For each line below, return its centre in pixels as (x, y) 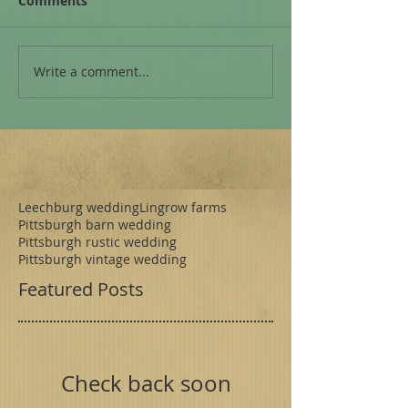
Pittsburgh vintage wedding (102, 259)
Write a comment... (92, 72)
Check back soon (146, 383)
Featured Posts (81, 289)
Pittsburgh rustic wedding (97, 241)
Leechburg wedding (79, 207)
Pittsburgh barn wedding (95, 224)
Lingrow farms (183, 207)
